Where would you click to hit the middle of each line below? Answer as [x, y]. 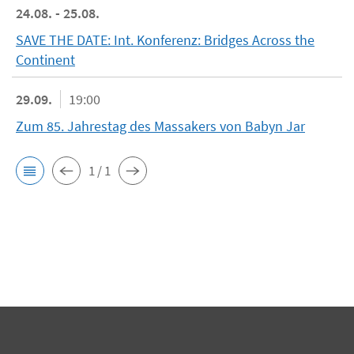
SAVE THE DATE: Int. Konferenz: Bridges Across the [165, 40]
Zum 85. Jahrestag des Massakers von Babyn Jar [160, 126]
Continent [45, 60]
